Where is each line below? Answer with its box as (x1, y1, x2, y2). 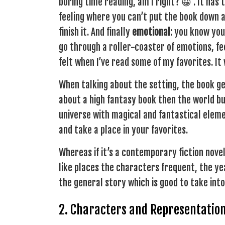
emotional (132, 26, 170, 38)
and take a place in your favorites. (59, 124, 188, 136)
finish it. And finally (59, 26, 132, 38)
